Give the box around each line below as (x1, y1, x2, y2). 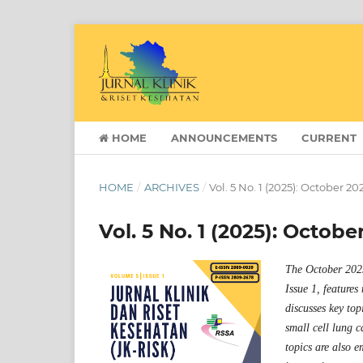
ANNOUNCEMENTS (171, 130, 277, 144)
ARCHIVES (143, 180, 199, 194)
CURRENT (301, 130, 357, 144)
